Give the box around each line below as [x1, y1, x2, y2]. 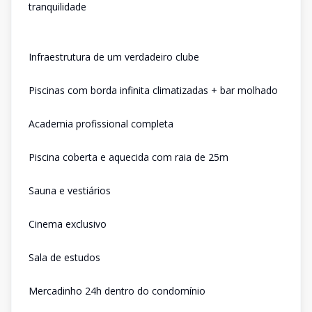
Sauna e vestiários [29, 184, 111, 197]
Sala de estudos [29, 251, 100, 264]
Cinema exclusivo [29, 217, 107, 231]
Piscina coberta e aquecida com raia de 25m [29, 150, 228, 164]
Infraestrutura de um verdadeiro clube [29, 50, 199, 63]
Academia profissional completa [29, 117, 173, 130]
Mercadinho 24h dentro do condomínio [29, 284, 205, 297]
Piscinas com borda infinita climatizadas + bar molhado [29, 84, 278, 97]
